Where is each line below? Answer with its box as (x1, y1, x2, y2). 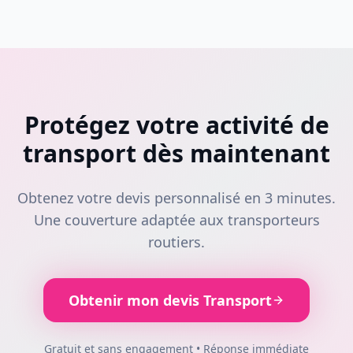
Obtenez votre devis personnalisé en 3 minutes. (17, 188, 336, 207)
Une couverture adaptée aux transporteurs (33, 210, 320, 229)
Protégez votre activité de (24, 109, 329, 141)
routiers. (148, 232, 205, 251)
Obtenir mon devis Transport (69, 291, 272, 310)
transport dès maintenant (23, 137, 330, 169)
